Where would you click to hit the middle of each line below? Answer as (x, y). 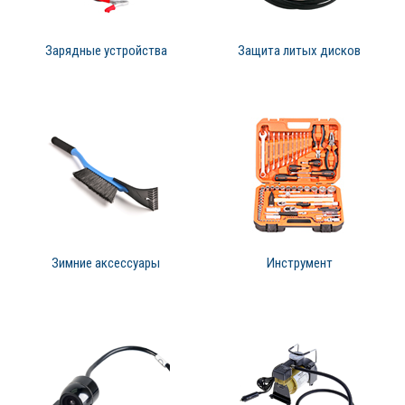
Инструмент (299, 264)
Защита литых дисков (299, 51)
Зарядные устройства (106, 51)
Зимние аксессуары (106, 264)
